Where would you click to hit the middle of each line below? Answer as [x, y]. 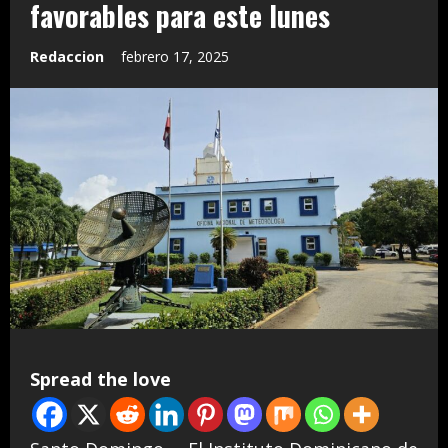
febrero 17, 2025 [177, 57]
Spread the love [100, 378]
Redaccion [67, 57]
